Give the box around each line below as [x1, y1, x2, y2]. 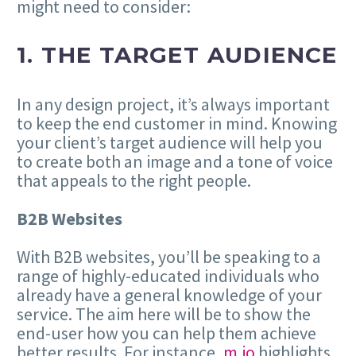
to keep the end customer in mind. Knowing [17, 111, 337, 134]
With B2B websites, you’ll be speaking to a [17, 246, 321, 269]
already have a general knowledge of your [17, 284, 322, 307]
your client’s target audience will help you [17, 130, 323, 153]
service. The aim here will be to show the [17, 303, 311, 326]
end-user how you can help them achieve [17, 322, 316, 345]
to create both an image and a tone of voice [17, 149, 333, 172]
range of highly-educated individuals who [17, 265, 319, 288]
